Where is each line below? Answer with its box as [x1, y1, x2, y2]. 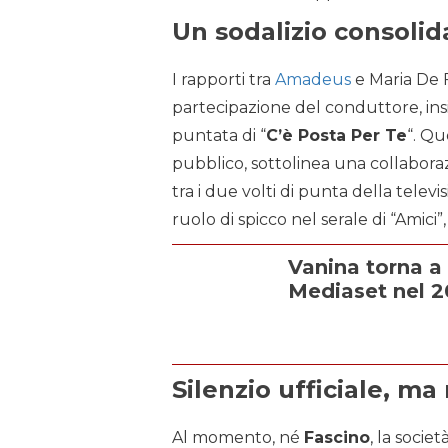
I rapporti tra [172, 70, 275, 90]
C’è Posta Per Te [266, 126, 407, 146]
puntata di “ [172, 126, 266, 146]
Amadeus [275, 70, 351, 90]
